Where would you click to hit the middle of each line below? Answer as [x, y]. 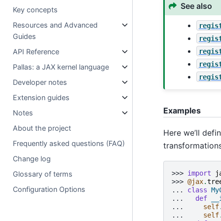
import [199, 173]
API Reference [36, 52]
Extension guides [41, 98]
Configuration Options [49, 189]
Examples [182, 110]
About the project [42, 128]
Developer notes [40, 82]
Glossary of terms [43, 174]
